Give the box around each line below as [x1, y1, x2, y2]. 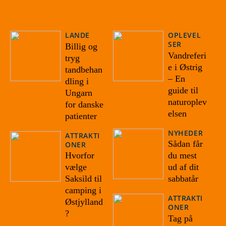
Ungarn [65, 87, 92, 98]
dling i [65, 76, 89, 86]
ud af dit [167, 162, 199, 173]
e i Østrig [167, 62, 202, 72]
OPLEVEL [167, 30, 201, 40]
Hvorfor [65, 150, 94, 161]
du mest [167, 150, 197, 161]
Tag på [167, 213, 193, 224]
